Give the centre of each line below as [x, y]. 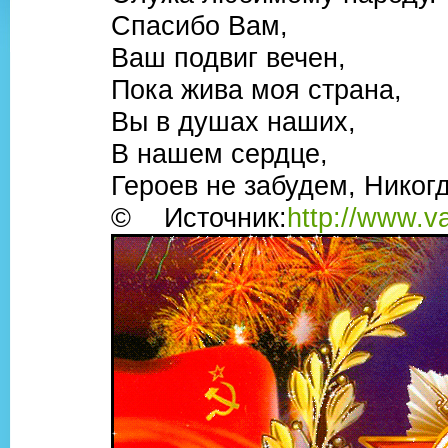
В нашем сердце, [219, 153]
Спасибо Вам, [199, 25]
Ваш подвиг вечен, [228, 57]
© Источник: [199, 217]
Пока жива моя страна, [256, 89]
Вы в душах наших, [233, 121]
